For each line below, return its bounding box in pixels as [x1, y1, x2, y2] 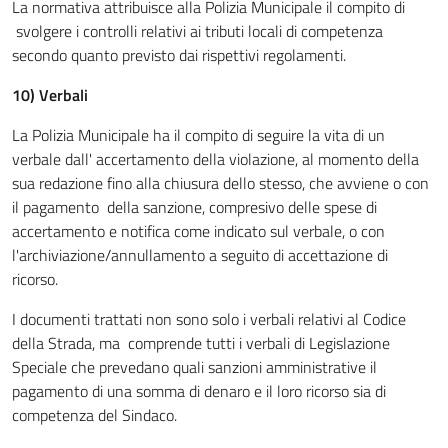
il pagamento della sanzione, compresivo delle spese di [12, 195, 377, 219]
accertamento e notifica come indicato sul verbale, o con [12, 219, 385, 243]
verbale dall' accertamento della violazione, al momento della [12, 147, 419, 171]
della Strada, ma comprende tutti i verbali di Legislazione [12, 331, 390, 355]
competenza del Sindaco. [12, 403, 177, 427]
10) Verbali [12, 83, 88, 107]
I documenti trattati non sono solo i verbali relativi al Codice [12, 307, 406, 331]
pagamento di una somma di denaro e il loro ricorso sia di [12, 379, 386, 403]
